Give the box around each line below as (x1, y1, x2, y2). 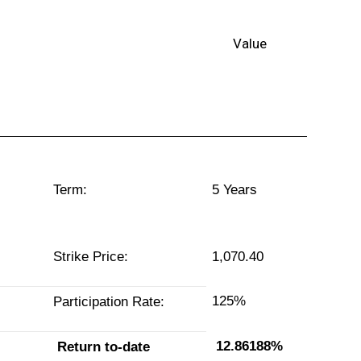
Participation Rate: (53, 294, 165, 310)
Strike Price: (53, 249, 129, 265)
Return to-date (57, 338, 151, 355)
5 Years (211, 182, 257, 198)
